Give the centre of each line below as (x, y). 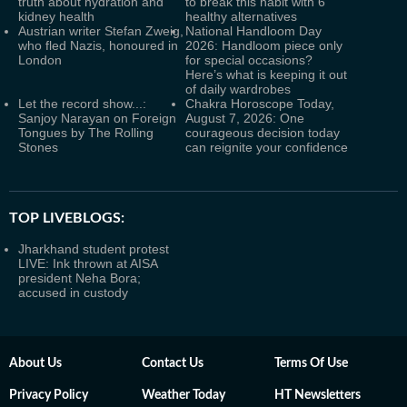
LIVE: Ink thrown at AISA (88, 263)
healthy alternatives (241, 16)
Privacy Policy (49, 395)
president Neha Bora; (79, 278)
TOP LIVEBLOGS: (67, 218)
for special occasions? (249, 60)
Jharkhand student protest (94, 249)
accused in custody (73, 293)
